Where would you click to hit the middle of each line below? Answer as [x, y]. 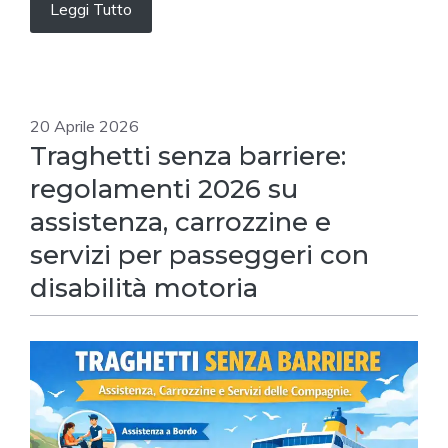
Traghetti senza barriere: [188, 156]
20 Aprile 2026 [84, 126]
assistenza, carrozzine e [180, 222]
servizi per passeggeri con [199, 255]
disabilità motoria [144, 288]
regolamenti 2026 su [164, 189]
